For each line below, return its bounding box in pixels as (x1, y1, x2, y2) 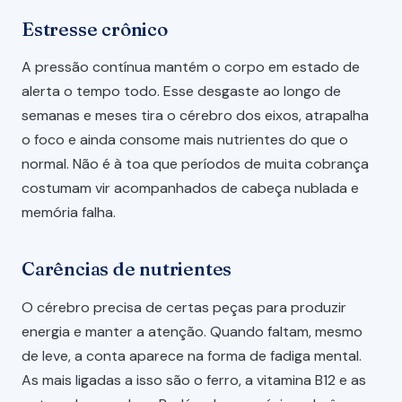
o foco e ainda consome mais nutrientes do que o (22, 130, 348, 150)
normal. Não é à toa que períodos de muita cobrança (22, 154, 369, 174)
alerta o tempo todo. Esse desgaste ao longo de (22, 82, 341, 101)
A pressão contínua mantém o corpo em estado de (22, 57, 360, 77)
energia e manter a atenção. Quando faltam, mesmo (22, 321, 363, 341)
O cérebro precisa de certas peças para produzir (22, 297, 346, 317)
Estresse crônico (22, 18, 168, 41)
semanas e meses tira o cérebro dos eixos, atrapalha (22, 106, 369, 126)
